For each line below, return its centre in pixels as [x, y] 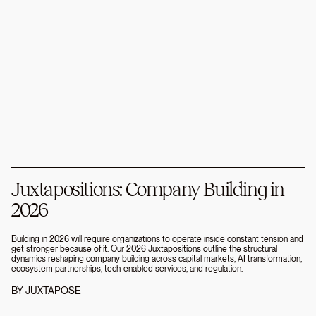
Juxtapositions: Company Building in [148, 190]
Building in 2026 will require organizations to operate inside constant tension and [157, 239]
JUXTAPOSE [53, 291]
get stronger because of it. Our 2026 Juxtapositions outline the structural [144, 249]
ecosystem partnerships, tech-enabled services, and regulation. [127, 269]
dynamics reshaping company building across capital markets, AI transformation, [157, 259]
